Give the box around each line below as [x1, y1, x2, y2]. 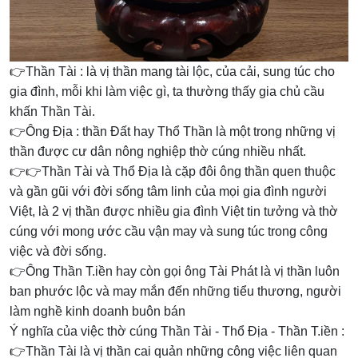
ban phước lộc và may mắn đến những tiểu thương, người [10, 284, 341, 299]
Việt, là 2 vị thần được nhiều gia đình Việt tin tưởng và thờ [10, 205, 338, 219]
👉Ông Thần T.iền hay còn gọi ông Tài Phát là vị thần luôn [10, 265, 340, 279]
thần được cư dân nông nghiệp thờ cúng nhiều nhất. [10, 145, 306, 159]
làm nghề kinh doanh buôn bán [10, 304, 185, 319]
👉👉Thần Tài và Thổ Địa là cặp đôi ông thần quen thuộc [10, 165, 336, 179]
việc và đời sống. [10, 245, 106, 259]
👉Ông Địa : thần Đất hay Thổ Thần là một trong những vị [10, 125, 336, 139]
